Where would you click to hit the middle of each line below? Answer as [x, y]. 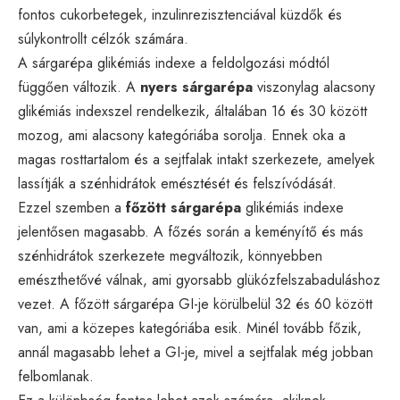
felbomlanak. [56, 376]
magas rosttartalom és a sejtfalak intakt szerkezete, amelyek [196, 159]
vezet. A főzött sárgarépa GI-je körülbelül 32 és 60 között [195, 304]
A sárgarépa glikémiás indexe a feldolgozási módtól [174, 62]
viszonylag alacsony [314, 87]
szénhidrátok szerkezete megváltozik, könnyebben [170, 255]
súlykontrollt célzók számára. [103, 38]
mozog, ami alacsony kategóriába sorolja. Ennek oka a [182, 135]
